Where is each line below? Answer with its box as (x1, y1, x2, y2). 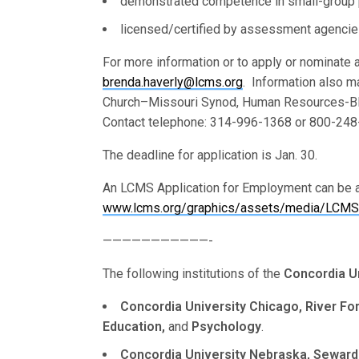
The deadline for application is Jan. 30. (103, 147, 318, 163)
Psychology (192, 319, 261, 334)
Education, (103, 319, 165, 334)
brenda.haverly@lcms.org (103, 75, 243, 90)
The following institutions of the (103, 266, 284, 281)
